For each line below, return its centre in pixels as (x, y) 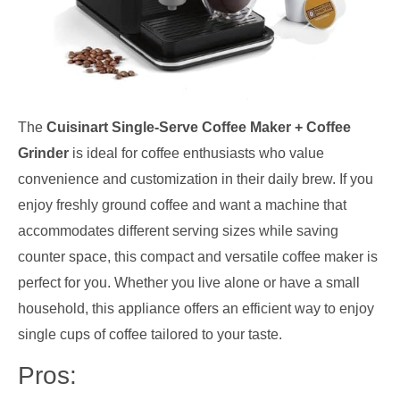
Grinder (43, 154)
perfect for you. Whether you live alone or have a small (189, 283)
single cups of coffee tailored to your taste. (150, 335)
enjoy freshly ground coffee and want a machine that (182, 205)
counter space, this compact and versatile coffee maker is (198, 257)
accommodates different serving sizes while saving (178, 231)
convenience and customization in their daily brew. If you (196, 179)
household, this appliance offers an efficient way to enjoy (196, 309)
